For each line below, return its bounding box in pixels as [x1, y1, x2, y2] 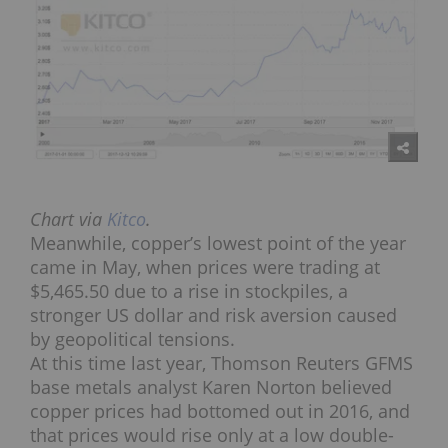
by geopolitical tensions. [30, 326, 235, 351]
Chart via [30, 206, 107, 231]
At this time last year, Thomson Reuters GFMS [30, 350, 413, 375]
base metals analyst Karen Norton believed [30, 374, 392, 399]
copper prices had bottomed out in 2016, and [30, 398, 410, 423]
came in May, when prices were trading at [30, 254, 380, 279]
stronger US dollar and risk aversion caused [30, 302, 397, 327]
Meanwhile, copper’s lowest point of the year [30, 230, 406, 255]
